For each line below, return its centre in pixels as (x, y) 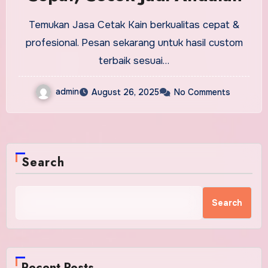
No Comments (202, 92)
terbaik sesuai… (134, 60)
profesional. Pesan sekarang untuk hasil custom (134, 42)
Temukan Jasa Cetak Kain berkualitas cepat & (134, 25)
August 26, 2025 (125, 92)
